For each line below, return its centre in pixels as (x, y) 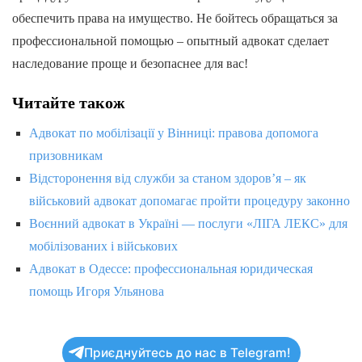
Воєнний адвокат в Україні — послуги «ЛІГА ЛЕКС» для (188, 223)
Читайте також (69, 102)
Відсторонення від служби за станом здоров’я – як (167, 178)
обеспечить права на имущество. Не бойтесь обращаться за (175, 18)
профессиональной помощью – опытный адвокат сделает (170, 40)
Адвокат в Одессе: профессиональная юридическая (170, 268)
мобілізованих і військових (103, 246)
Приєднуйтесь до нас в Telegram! (187, 352)
